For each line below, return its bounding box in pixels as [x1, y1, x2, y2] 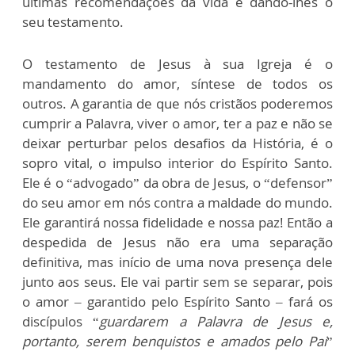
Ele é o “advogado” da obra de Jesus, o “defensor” [22, 173, 333, 192]
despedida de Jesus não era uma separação [22, 232, 333, 251]
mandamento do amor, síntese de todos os [22, 74, 333, 93]
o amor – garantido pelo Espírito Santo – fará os [22, 292, 333, 311]
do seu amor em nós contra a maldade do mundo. [22, 193, 333, 212]
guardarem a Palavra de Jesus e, [99, 311, 334, 330]
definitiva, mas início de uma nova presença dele [22, 252, 333, 271]
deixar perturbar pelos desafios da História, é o [22, 133, 333, 152]
